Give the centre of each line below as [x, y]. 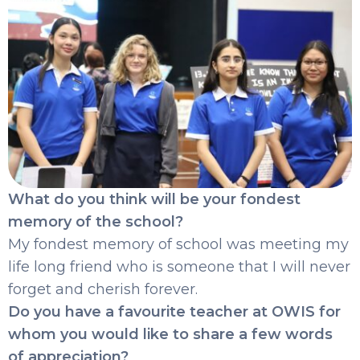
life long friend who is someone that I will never [179, 266]
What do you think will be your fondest [154, 199]
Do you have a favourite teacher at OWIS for [174, 311]
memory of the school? [96, 221]
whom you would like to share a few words [170, 334]
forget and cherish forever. [103, 289]
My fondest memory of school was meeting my [178, 244]
